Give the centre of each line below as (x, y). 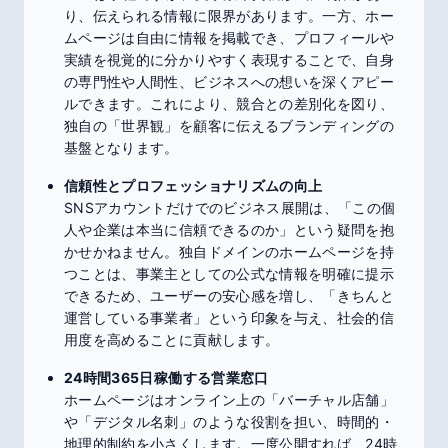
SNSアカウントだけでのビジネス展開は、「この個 (230, 207)
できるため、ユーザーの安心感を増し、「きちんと (229, 295)
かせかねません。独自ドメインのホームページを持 (229, 251)
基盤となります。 (121, 147)
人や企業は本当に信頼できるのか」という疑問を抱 (229, 229)
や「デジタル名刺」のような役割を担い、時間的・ (229, 421)
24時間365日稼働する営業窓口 (166, 377)
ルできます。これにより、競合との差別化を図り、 (229, 103)
